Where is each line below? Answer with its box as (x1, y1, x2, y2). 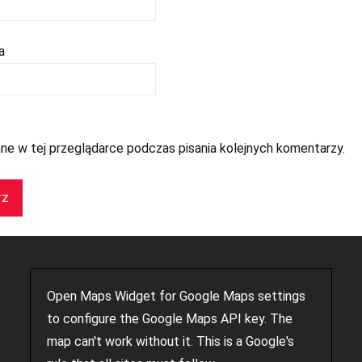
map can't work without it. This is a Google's (47, 333, 295, 349)
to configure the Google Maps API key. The (47, 310, 293, 326)
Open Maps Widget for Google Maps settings (47, 288, 306, 304)
